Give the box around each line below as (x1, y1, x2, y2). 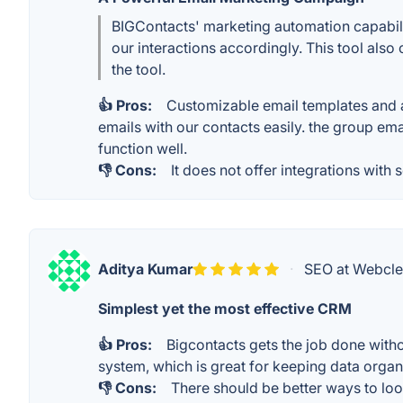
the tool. (112, 60, 166, 78)
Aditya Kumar (98, 260, 193, 278)
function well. (98, 139, 187, 157)
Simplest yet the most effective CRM (98, 300, 352, 318)
